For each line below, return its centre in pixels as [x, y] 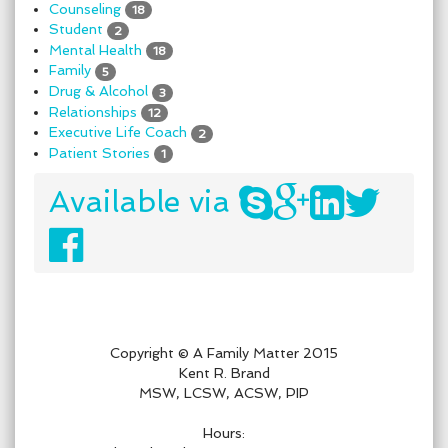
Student [76, 29]
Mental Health [95, 49]
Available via [144, 202]
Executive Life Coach [118, 132]
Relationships [93, 111]
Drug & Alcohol [98, 91]
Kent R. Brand [224, 373]
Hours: [224, 433]
